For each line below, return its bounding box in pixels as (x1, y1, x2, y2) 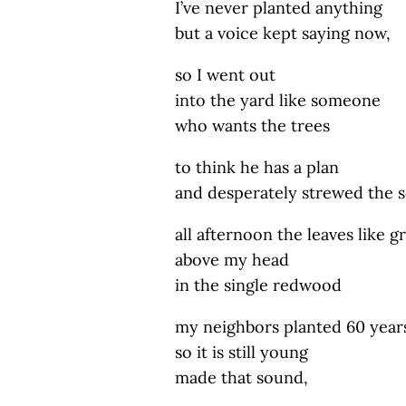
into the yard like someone (175, 90, 381, 111)
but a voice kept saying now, (175, 23, 391, 43)
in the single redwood (175, 275, 342, 295)
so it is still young (175, 342, 308, 362)
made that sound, (175, 367, 308, 388)
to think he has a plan (175, 157, 339, 178)
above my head (175, 249, 289, 270)
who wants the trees (175, 115, 330, 136)
